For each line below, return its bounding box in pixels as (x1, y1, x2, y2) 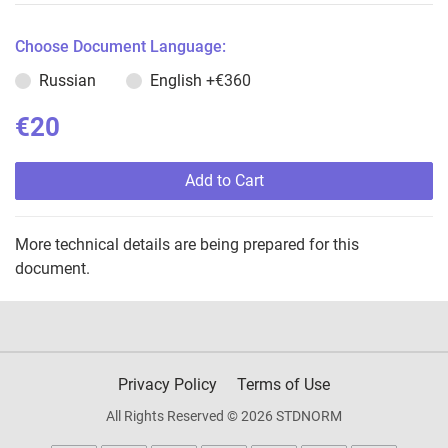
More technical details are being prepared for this (15, 235, 359, 255)
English (150, 71, 206, 91)
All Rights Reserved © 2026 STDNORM (106, 408, 342, 425)
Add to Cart (184, 171, 264, 191)
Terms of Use (237, 375, 330, 395)
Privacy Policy (118, 375, 217, 395)
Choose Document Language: (15, 37, 226, 57)
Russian (39, 71, 96, 91)
